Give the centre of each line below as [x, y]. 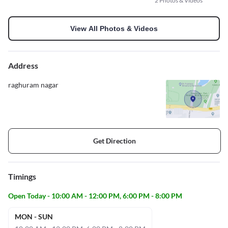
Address [23, 65]
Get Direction [115, 141]
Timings [22, 176]
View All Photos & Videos [114, 28]
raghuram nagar [33, 84]
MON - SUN [34, 216]
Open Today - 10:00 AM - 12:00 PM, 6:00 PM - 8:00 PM [95, 195]
